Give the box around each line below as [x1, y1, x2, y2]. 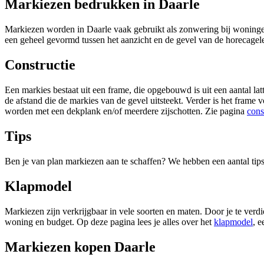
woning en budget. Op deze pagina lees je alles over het [5, 216, 214, 227]
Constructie [5, 57, 75, 73]
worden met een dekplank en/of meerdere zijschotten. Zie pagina [5, 106, 247, 117]
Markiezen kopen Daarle [5, 239, 156, 255]
